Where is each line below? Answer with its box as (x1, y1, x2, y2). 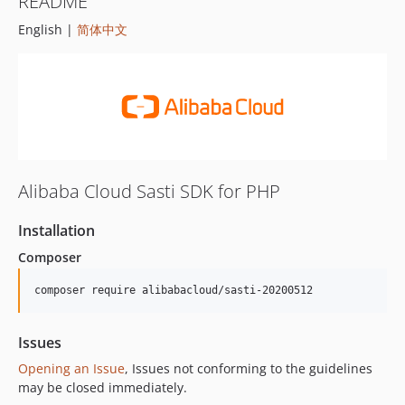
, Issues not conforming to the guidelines (125, 359, 372, 377)
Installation (18, 220, 95, 240)
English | (18, 21, 77, 38)
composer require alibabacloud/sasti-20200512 (34, 283, 313, 297)
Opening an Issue (18, 359, 125, 377)
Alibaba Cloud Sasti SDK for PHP (18, 178, 280, 203)
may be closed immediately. (18, 378, 187, 396)
